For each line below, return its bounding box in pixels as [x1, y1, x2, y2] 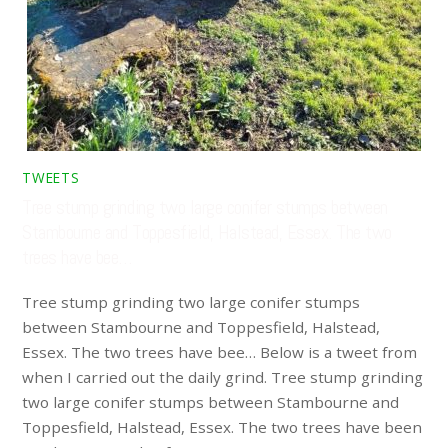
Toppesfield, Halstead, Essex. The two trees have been [22, 416, 423, 437]
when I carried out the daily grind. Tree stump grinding [22, 366, 424, 387]
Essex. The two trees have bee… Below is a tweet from [22, 341, 418, 362]
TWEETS [22, 168, 80, 188]
